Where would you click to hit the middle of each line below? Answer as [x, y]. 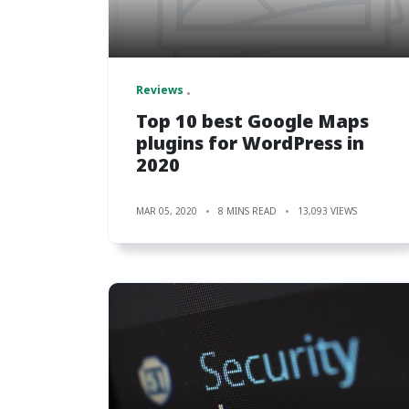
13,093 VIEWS [327, 210]
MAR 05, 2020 [167, 210]
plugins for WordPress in [250, 142]
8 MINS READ [247, 210]
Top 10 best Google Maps [252, 121]
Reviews [160, 89]
